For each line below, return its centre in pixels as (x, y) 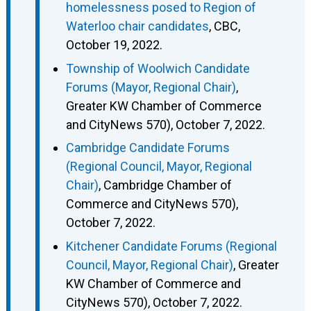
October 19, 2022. (114, 45)
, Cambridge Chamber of (165, 185)
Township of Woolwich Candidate (158, 68)
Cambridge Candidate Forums (148, 148)
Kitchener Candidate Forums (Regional (171, 246)
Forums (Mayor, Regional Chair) (151, 87)
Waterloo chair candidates (137, 26)
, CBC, (224, 26)
